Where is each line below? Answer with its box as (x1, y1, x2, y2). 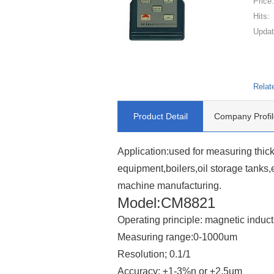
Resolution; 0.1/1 (117, 248, 191, 259)
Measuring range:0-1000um (117, 231, 237, 242)
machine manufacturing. (117, 180, 221, 191)
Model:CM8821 (117, 194, 215, 211)
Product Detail (133, 111, 188, 122)
